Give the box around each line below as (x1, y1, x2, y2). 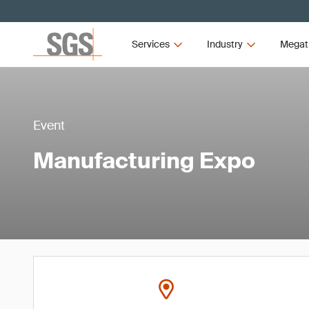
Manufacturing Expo (33, 146, 255, 175)
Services (132, 38, 170, 50)
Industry (206, 38, 243, 50)
